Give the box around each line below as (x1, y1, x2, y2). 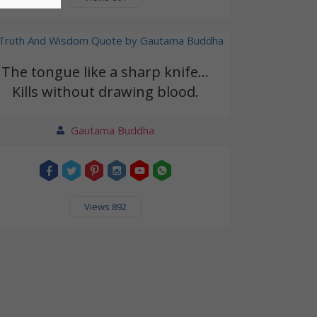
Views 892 (83, 200, 127, 214)
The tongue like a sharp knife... (1, 62, 209, 82)
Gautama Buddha (70, 123, 154, 138)
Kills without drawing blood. (11, 82, 199, 102)
